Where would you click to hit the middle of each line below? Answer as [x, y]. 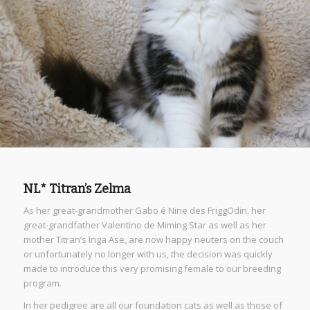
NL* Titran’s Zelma [77, 189]
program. [42, 283]
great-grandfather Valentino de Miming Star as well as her [145, 225]
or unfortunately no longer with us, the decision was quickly [148, 254]
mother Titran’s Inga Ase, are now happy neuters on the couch [153, 240]
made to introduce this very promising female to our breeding [152, 269]
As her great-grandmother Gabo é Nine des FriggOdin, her [144, 211]
